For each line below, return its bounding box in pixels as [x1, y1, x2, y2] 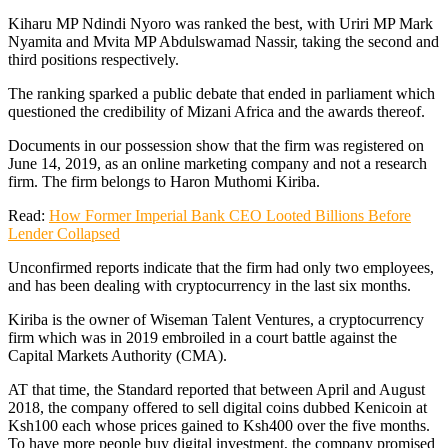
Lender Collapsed [8, 224, 120, 242]
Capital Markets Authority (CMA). [8, 346, 227, 364]
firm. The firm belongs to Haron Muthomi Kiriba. [8, 172, 320, 190]
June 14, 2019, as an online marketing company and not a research [8, 154, 427, 172]
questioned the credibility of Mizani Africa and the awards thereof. [8, 102, 425, 120]
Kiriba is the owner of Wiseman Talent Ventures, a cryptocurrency [8, 310, 424, 328]
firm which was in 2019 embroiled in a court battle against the [8, 328, 397, 346]
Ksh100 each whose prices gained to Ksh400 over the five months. [8, 416, 430, 434]
